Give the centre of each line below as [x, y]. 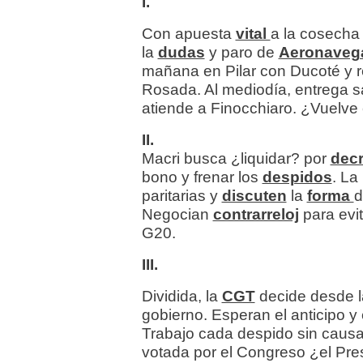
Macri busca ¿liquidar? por [236, 159]
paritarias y [181, 196]
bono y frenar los [202, 177]
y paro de [243, 53]
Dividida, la [181, 297]
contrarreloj [256, 215]
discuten [254, 196]
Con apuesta [188, 34]
